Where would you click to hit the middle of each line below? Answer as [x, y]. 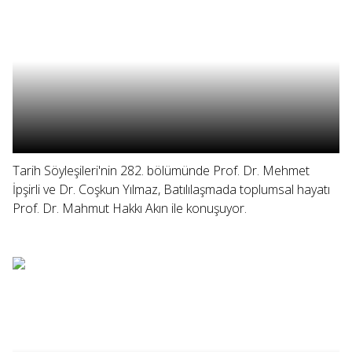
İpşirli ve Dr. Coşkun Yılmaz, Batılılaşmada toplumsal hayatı [171, 189]
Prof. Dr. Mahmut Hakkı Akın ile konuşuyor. [130, 208]
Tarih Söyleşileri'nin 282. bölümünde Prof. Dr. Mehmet [161, 170]
